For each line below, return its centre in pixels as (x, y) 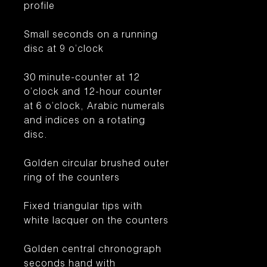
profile (39, 7)
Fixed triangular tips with (83, 207)
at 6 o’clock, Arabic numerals (94, 107)
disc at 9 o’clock (64, 50)
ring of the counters (72, 179)
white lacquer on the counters (96, 222)
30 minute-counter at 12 (82, 79)
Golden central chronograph (93, 250)
